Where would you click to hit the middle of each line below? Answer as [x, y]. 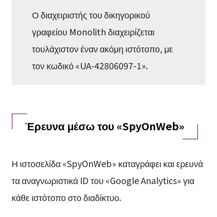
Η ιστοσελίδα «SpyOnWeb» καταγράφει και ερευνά [107, 163]
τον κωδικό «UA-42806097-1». [90, 65]
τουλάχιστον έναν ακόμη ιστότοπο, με [103, 48]
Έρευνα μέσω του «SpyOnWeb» [105, 126]
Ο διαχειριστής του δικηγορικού [91, 14]
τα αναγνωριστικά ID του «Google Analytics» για [103, 180]
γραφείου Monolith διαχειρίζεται [93, 31]
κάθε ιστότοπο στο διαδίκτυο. [66, 197]
